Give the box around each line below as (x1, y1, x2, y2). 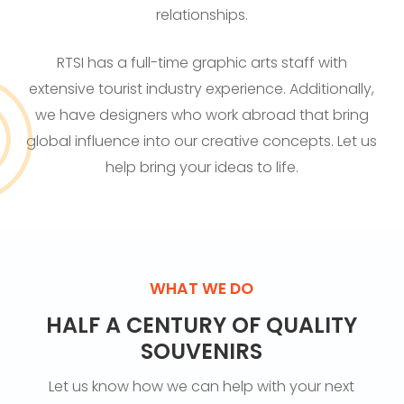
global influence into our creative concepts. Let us (26, 130, 378, 151)
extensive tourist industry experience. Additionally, (29, 78, 375, 99)
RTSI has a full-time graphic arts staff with (56, 51, 347, 73)
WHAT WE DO (150, 277, 254, 299)
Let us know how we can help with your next (49, 375, 355, 397)
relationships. (155, 4, 248, 25)
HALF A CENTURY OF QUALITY (46, 309, 358, 340)
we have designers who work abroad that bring (34, 104, 369, 125)
